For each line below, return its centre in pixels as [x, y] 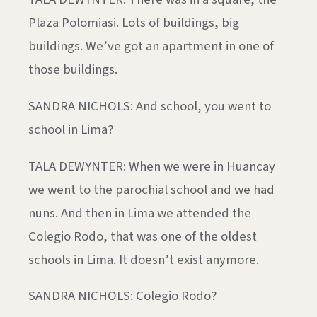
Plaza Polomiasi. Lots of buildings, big [134, 23]
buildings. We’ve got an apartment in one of [151, 46]
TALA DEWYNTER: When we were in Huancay [152, 166]
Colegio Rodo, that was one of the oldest [143, 236]
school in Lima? [71, 129]
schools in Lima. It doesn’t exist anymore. [144, 259]
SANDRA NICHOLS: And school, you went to [150, 106]
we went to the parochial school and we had [151, 189]
